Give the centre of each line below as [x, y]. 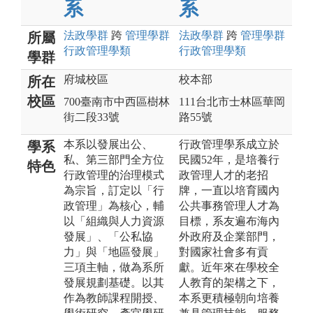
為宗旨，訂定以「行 [114, 190]
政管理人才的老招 [224, 175]
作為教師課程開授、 [114, 298]
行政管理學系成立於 [229, 144]
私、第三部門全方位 [114, 159]
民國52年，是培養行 [229, 159]
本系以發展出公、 [108, 144]
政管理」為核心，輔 [114, 205]
